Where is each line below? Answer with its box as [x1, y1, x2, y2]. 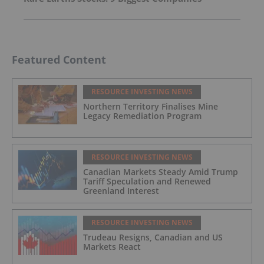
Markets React [83, 240, 141, 252]
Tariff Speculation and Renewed [83, 175, 211, 187]
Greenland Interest [83, 184, 159, 196]
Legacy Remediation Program [83, 110, 202, 121]
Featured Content [12, 52, 106, 67]
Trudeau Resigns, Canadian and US [83, 231, 223, 243]
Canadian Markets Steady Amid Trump [83, 166, 238, 177]
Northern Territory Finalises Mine [83, 100, 218, 112]
